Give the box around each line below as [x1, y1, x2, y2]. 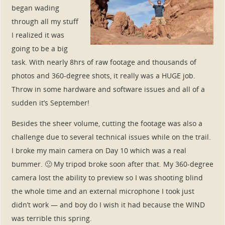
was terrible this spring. [11, 213, 92, 223]
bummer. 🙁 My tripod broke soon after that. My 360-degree [11, 159, 213, 169]
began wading [11, 3, 59, 13]
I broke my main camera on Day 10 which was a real [11, 145, 186, 155]
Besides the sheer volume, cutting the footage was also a [11, 118, 202, 128]
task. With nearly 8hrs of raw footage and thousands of [11, 57, 196, 67]
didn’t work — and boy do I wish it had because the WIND [11, 199, 205, 209]
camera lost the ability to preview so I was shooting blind [11, 172, 203, 182]
